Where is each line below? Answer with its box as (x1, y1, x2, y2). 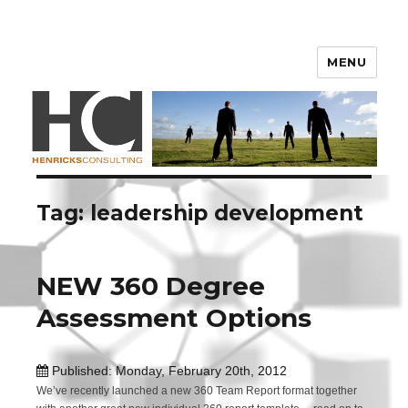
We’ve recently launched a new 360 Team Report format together (36, 384, 358, 398)
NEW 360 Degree (36, 270, 266, 302)
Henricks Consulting (31, 33, 258, 59)
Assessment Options (36, 302, 312, 334)
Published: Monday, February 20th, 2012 (48, 363, 288, 379)
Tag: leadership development (36, 200, 364, 227)
